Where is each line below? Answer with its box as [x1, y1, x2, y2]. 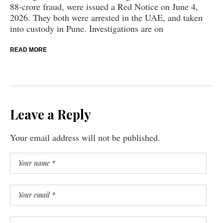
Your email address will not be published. [10, 131, 160, 143]
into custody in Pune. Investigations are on [10, 22, 163, 34]
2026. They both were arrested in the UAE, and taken [10, 11, 203, 23]
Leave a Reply [10, 105, 91, 123]
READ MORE [10, 46, 47, 53]
